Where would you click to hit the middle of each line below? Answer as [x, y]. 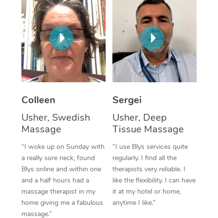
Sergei [127, 100]
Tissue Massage [148, 129]
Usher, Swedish [55, 117]
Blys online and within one [61, 169]
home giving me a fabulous [62, 202]
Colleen [38, 100]
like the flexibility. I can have [154, 180]
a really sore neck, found [58, 158]
